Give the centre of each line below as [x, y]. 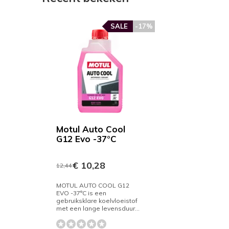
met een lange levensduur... [98, 208]
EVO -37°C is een [81, 193]
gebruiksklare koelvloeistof [97, 201]
